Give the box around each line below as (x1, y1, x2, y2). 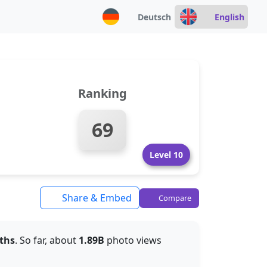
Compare (157, 192, 191, 203)
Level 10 (150, 149, 183, 160)
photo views (104, 234, 162, 247)
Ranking (78, 85, 127, 101)
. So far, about (15, 234, 79, 247)
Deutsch (137, 11, 171, 23)
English (215, 11, 244, 23)
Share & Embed (60, 191, 132, 204)
